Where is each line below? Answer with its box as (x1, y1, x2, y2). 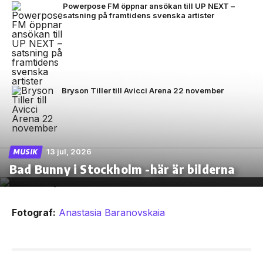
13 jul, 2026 (46, 147, 92, 157)
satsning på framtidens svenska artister (63, 11, 214, 21)
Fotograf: (12, 207, 56, 219)
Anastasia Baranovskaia (59, 207, 165, 219)
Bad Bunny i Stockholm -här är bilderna (9, 161, 235, 177)
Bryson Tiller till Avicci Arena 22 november (62, 86, 224, 96)
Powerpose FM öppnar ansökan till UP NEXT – (63, 1, 235, 11)
